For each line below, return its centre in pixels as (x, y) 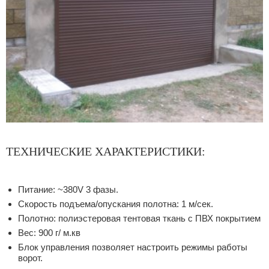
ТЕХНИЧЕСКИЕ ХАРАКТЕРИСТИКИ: (106, 151)
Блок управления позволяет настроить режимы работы (133, 247)
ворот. (30, 258)
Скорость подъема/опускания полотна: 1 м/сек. (116, 204)
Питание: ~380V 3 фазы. (68, 189)
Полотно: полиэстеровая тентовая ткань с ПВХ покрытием (139, 218)
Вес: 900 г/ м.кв (49, 232)
